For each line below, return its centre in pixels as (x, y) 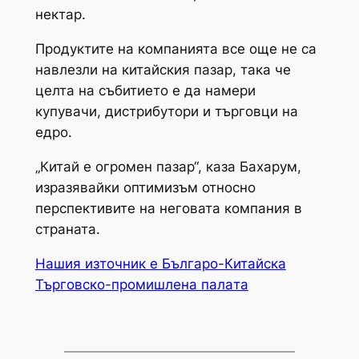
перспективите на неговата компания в (168, 209)
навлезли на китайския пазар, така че (163, 70)
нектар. (60, 15)
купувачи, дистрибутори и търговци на (166, 112)
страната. (67, 230)
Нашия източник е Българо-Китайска (160, 263)
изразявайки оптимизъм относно (145, 188)
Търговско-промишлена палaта (141, 284)
